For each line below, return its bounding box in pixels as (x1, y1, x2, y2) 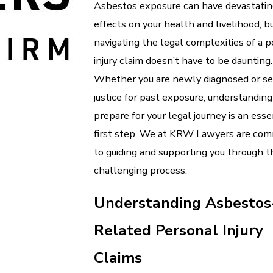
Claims (94, 247, 142, 269)
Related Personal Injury (94, 220, 263, 241)
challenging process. (94, 163, 187, 177)
